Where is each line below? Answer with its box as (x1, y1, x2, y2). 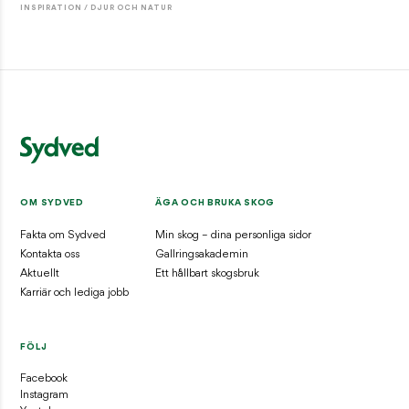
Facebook (20, 372, 68, 384)
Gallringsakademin (155, 248, 249, 260)
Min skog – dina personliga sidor (155, 229, 312, 241)
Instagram (20, 389, 69, 401)
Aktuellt (20, 267, 60, 279)
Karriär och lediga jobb (20, 287, 130, 299)
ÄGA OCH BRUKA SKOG (155, 198, 276, 207)
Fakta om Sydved (20, 229, 107, 241)
